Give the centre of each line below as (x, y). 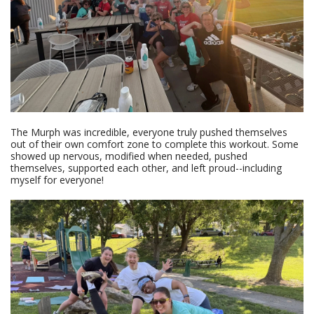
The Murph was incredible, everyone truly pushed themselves (149, 132)
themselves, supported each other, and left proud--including (146, 168)
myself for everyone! (57, 179)
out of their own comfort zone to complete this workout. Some (155, 144)
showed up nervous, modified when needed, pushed (129, 156)
